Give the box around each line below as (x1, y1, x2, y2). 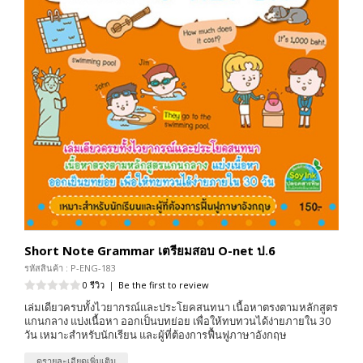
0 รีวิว (83, 278, 105, 291)
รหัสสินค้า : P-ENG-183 (24, 261, 116, 274)
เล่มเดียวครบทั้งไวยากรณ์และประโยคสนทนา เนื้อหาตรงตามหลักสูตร (24, 299, 338, 314)
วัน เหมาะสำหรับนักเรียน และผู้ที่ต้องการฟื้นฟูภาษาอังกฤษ (24, 327, 287, 342)
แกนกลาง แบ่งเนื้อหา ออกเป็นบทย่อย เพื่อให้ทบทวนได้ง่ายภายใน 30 (24, 313, 331, 328)
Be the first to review (118, 278, 209, 291)
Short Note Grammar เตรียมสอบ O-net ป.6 (24, 241, 275, 258)
